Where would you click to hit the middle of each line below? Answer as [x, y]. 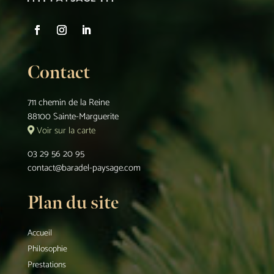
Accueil [39, 234]
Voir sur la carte [65, 131]
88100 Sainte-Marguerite [73, 117]
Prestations [46, 265]
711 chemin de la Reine [68, 103]
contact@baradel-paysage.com [84, 168]
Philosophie [47, 250]
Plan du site [73, 203]
